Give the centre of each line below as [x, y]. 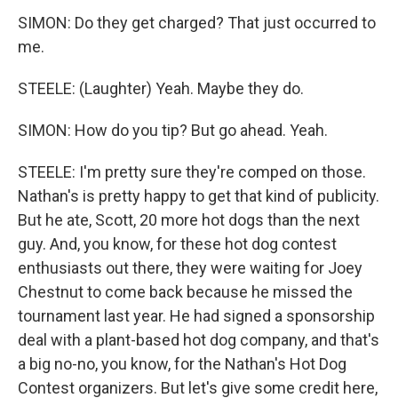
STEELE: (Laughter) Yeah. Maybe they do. [161, 88]
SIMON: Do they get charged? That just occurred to [197, 23]
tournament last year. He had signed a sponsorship [196, 316]
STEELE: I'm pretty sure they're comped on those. [192, 172]
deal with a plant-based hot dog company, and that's [199, 340]
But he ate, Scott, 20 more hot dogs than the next [189, 220]
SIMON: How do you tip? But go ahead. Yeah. [173, 130]
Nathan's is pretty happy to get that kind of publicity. [199, 196]
